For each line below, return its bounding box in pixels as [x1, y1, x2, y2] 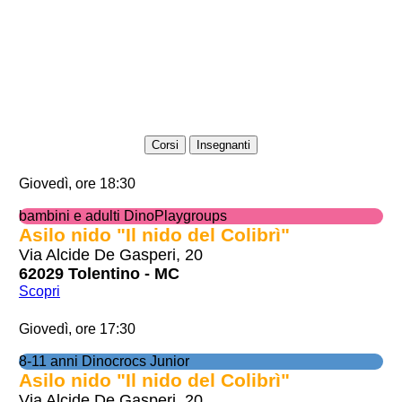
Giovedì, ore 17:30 [18, 320, 135, 336]
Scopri [18, 283, 60, 299]
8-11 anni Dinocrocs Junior [18, 353, 189, 369]
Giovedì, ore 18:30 [18, 175, 135, 191]
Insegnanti [197, 137, 250, 152]
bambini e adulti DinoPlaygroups [18, 207, 227, 223]
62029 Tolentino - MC [18, 264, 179, 283]
